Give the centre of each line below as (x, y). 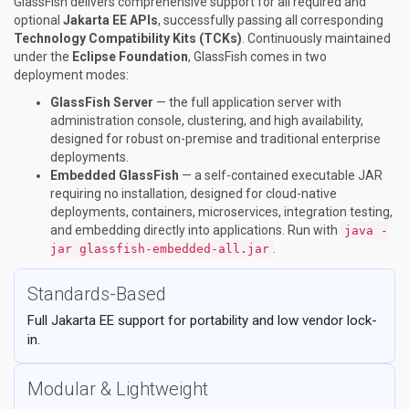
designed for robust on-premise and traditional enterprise (215, 139)
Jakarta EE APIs (110, 20)
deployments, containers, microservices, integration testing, (221, 212)
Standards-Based (97, 294)
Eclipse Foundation (130, 57)
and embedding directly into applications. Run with (195, 230)
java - (366, 231)
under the (43, 57)
